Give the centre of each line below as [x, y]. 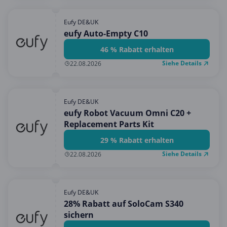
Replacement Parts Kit [109, 124]
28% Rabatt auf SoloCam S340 [124, 204]
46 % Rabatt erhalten [137, 49]
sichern [79, 215]
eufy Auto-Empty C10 [106, 33]
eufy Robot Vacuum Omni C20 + [127, 113]
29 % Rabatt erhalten [137, 140]
